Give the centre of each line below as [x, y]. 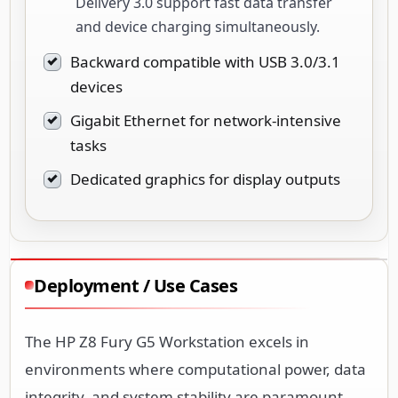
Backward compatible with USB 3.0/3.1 [205, 61]
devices [96, 86]
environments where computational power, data [195, 369]
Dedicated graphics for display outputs [205, 179]
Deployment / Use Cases [135, 285]
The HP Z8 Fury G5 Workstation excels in [167, 341]
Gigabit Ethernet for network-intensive [206, 120]
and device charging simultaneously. [198, 26]
